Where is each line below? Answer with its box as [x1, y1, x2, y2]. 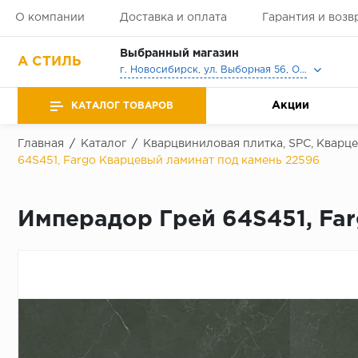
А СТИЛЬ [18, 55, 82, 68]
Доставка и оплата [119, 13, 227, 22]
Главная [18, 139, 64, 149]
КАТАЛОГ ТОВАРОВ [71, 101, 173, 110]
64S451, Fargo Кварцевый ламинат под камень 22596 [18, 156, 320, 166]
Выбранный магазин [119, 49, 239, 59]
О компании [14, 13, 85, 22]
